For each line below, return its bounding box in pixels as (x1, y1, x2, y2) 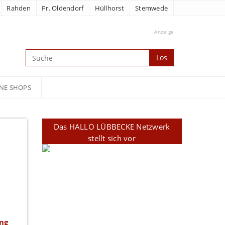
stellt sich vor (88, 133, 136, 143)
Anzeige (154, 28, 174, 35)
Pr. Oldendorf (42, 4, 84, 13)
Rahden (7, 4, 31, 13)
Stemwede (135, 4, 168, 13)
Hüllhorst (94, 4, 124, 13)
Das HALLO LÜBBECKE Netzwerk (53, 122, 170, 132)
